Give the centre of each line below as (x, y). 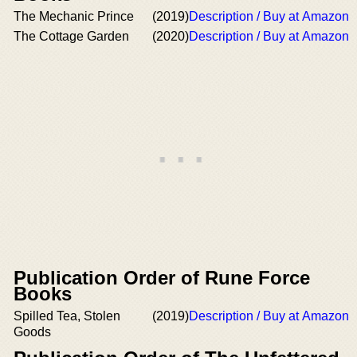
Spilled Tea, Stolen (67, 316)
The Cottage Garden (71, 36)
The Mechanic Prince (74, 16)
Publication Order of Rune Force (162, 277)
